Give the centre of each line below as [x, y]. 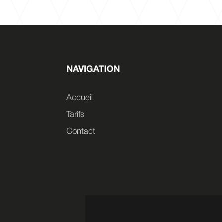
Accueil [80, 98]
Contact [81, 132]
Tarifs [76, 115]
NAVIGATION [93, 70]
